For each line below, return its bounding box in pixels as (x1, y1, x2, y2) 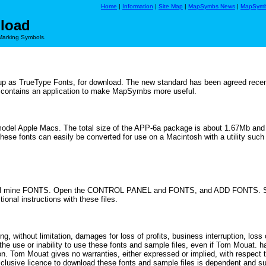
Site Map (159, 3, 183, 9)
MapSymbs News (188, 3, 235, 9)
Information (122, 3, 153, 9)
